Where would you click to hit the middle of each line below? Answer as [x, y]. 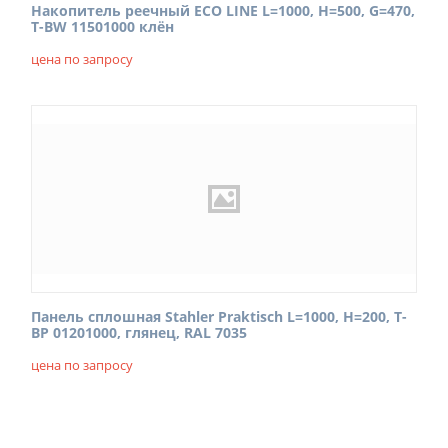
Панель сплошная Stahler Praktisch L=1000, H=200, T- [219, 316]
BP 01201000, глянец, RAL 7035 [139, 332]
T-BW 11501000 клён [102, 26]
